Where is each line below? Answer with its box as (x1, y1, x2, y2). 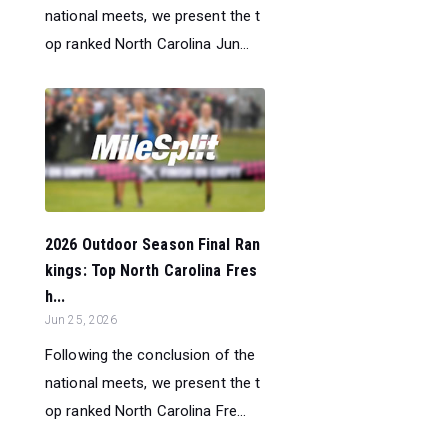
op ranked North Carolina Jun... (45, 34, 250, 53)
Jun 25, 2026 (45, 312, 118, 327)
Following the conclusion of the (45, 345, 256, 364)
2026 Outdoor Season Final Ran (45, 234, 260, 254)
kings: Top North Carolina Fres (45, 260, 258, 280)
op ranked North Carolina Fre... (45, 401, 247, 420)
